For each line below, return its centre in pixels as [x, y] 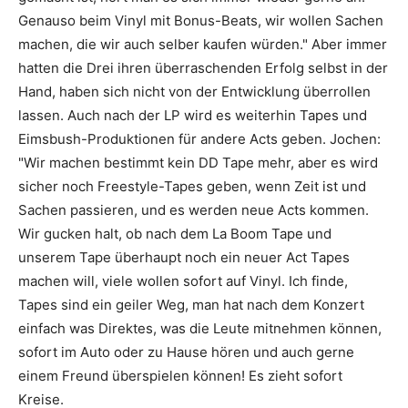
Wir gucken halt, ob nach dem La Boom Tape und [175, 234]
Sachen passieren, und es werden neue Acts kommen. [194, 210]
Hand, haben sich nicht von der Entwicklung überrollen [194, 92]
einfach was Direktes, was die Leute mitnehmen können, [200, 328]
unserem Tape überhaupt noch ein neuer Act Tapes [184, 257]
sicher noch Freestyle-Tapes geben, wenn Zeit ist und [192, 186]
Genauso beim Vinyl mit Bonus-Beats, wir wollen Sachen [201, 20]
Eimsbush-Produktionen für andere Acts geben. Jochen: [199, 139]
